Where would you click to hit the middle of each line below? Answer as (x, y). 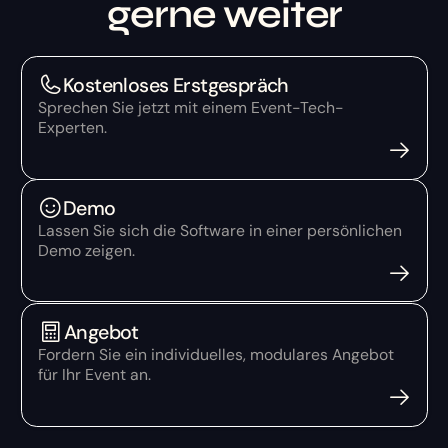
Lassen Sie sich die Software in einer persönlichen (219, 231)
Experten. (72, 127)
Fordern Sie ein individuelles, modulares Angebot (215, 354)
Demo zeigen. (86, 251)
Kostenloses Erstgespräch (175, 84)
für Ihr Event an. (94, 374)
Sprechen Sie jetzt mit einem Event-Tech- (190, 107)
